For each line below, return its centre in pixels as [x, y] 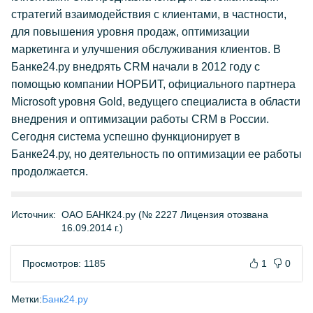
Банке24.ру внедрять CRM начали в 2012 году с [136, 67]
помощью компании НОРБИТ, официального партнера [153, 84]
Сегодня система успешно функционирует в [126, 137]
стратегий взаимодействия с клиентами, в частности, [149, 14]
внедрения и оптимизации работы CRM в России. [140, 119]
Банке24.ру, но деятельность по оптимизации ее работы [156, 154]
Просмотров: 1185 [64, 263]
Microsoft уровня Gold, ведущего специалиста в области [156, 102]
